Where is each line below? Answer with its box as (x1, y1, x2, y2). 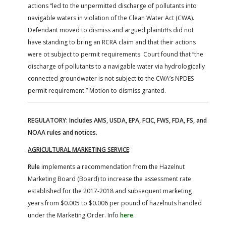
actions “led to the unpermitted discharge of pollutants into (28, 1, 197, 10)
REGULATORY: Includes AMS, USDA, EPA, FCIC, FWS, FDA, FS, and (28, 116, 207, 125)
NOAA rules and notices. (28, 128, 97, 137)
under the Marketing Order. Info (28, 210, 120, 219)
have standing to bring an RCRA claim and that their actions (28, 37, 196, 46)
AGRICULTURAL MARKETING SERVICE (28, 145, 129, 154)
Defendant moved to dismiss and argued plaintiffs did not (28, 25, 194, 34)
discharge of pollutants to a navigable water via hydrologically (28, 62, 205, 71)
